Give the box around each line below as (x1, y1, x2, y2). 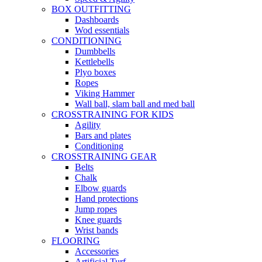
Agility (75, 120, 101, 130)
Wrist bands (75, 225, 118, 236)
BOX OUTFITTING (51, 4, 131, 15)
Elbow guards (75, 183, 126, 194)
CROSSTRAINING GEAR (51, 151, 157, 162)
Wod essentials (75, 25, 129, 36)
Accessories (75, 246, 119, 257)
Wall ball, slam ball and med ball (75, 99, 195, 109)
